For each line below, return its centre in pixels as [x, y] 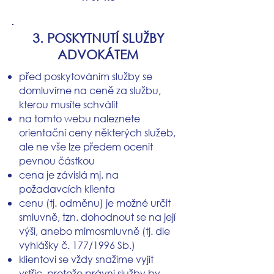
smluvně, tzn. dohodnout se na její [97, 217]
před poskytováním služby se [86, 76]
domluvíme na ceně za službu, [90, 90]
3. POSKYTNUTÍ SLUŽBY [98, 38]
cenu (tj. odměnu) [62, 203]
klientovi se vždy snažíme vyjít [86, 259]
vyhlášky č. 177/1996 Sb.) [77, 245]
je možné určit [138, 203]
